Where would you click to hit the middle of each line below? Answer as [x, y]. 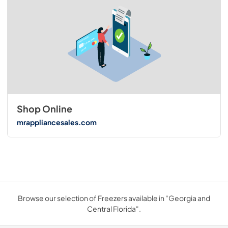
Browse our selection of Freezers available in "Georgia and [114, 198]
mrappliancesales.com [56, 122]
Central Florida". [114, 209]
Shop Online [44, 109]
